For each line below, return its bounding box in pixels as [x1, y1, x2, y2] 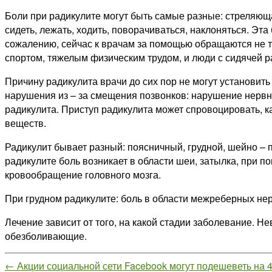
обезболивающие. [5, 228, 87, 243]
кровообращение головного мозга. [5, 167, 161, 182]
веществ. [5, 115, 46, 130]
